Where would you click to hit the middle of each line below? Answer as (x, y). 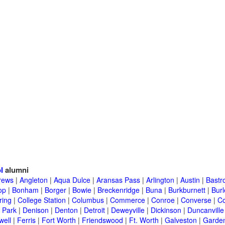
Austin (190, 180)
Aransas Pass (118, 180)
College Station (42, 200)
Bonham (25, 190)
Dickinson (166, 210)
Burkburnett (187, 190)
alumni (16, 170)
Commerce (128, 200)
